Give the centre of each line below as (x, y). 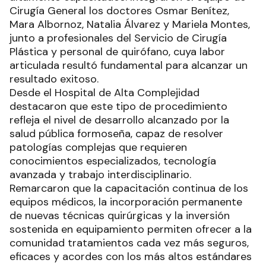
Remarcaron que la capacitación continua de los (129, 189)
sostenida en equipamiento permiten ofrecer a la (131, 229)
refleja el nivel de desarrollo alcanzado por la (119, 120)
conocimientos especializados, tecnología (113, 161)
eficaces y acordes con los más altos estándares (131, 257)
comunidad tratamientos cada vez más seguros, (129, 243)
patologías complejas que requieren (98, 148)
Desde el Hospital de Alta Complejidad (104, 93)
